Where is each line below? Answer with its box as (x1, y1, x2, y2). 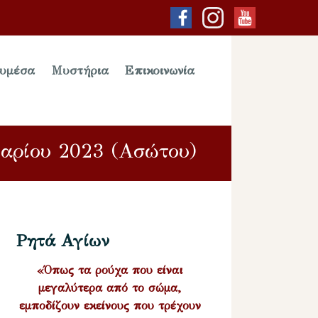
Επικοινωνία (125, 63, 195, 79)
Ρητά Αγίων (16, 229, 110, 251)
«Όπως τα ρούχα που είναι (37, 263, 183, 277)
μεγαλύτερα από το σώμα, (38, 280, 182, 295)
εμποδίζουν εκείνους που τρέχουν (18, 298, 201, 312)
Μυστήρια (51, 63, 109, 79)
